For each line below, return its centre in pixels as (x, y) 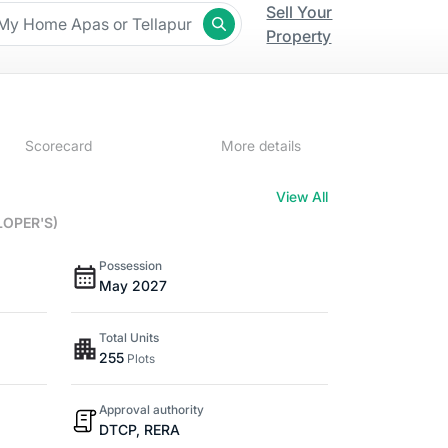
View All (301, 196)
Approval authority (151, 409)
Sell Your (299, 12)
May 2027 (132, 285)
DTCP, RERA (139, 429)
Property (299, 36)
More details (260, 145)
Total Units (128, 337)
